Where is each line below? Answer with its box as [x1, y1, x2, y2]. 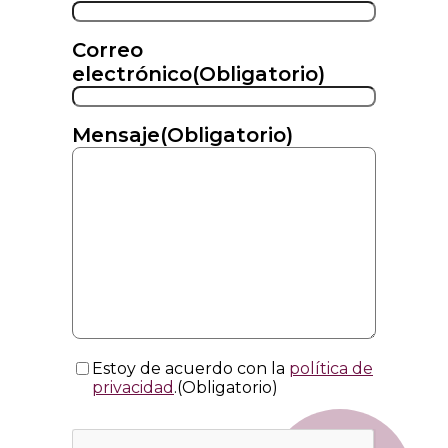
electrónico [72, 62, 192, 87]
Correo [72, 38, 143, 63]
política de [289, 359, 373, 379]
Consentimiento [71, 358, 241, 383]
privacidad [92, 378, 174, 398]
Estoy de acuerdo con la [92, 359, 289, 379]
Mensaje [72, 123, 160, 148]
